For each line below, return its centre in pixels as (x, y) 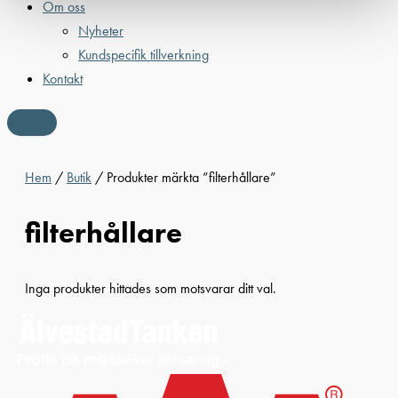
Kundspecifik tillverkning (143, 55)
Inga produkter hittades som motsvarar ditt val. (151, 288)
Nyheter (101, 31)
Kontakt (63, 79)
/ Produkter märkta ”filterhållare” (184, 177)
